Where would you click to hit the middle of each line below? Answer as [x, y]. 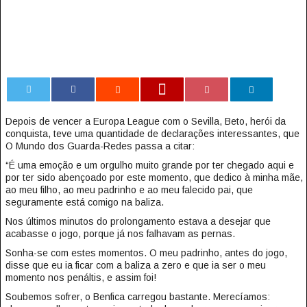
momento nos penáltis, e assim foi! [81, 278]
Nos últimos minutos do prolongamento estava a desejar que [138, 221]
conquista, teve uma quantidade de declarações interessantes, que [152, 134]
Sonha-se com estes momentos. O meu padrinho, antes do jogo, [146, 253]
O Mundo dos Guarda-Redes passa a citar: [100, 146]
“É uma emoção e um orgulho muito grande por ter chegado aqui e [149, 165]
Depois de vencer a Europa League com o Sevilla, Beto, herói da [145, 121]
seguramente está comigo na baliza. [84, 202]
